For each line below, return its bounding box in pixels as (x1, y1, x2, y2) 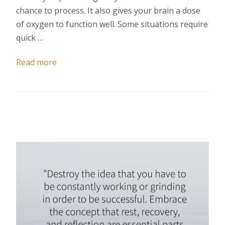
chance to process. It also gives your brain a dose (16, 5, 200, 16)
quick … (16, 32, 43, 43)
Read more (16, 56, 57, 68)
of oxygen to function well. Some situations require (16, 18, 208, 30)
